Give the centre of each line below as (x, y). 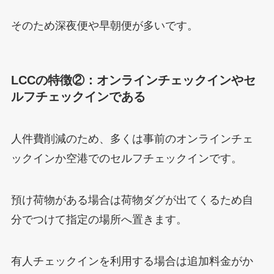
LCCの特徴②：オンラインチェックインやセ (133, 80)
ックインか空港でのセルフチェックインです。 (126, 158)
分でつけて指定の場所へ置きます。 (99, 219)
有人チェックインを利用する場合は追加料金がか (132, 261)
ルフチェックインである (78, 96)
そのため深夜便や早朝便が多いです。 (104, 26)
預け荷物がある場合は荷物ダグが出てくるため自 (132, 200)
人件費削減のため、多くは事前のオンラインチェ (132, 139)
